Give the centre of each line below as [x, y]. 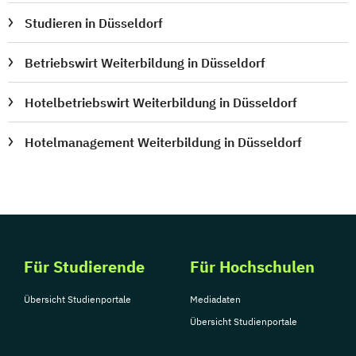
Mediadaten [215, 299]
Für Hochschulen [252, 266]
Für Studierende [84, 266]
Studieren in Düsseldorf [94, 23]
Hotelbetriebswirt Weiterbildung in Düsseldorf [161, 102]
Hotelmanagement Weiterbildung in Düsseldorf [164, 142]
